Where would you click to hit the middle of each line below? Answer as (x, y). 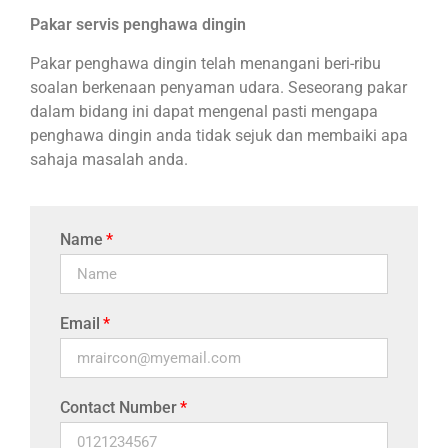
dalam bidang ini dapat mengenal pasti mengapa (204, 111)
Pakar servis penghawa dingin (138, 25)
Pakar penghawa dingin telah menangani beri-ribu (205, 63)
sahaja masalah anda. (113, 159)
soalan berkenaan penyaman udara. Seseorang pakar (218, 87)
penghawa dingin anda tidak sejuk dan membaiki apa (219, 135)
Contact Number (118, 408)
